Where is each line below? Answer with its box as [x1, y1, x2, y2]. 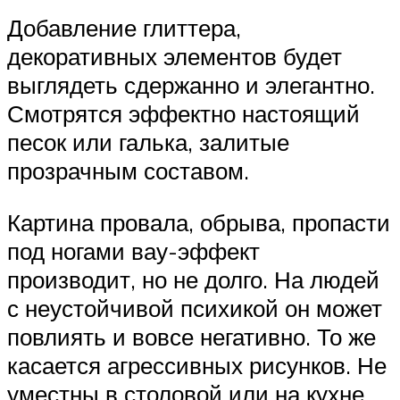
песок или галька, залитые [7, 128, 289, 157]
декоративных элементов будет [7, 42, 342, 71]
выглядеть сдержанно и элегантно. [7, 71, 375, 100]
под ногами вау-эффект [7, 236, 260, 265]
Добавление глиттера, [7, 13, 241, 43]
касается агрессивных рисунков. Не [7, 350, 387, 379]
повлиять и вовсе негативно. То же [7, 321, 376, 351]
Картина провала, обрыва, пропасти [7, 207, 390, 237]
